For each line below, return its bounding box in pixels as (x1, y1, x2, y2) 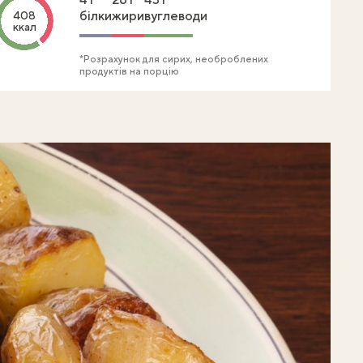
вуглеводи (144, 8, 207, 23)
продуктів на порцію (79, 66, 179, 77)
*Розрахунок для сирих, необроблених (79, 53, 268, 65)
